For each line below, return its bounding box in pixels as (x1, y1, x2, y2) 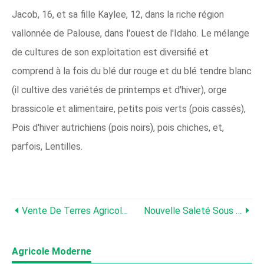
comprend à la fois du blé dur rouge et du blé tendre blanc (12, 65, 252, 77)
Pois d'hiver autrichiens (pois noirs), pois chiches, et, (12, 122, 224, 133)
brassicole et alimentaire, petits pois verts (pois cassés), (12, 103, 246, 114)
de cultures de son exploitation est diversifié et (12, 47, 209, 58)
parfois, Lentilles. (12, 141, 82, 152)
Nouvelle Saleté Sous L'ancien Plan (144, 205, 236, 216)
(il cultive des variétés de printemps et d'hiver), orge (12, 84, 227, 95)
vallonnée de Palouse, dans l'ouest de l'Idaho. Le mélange (12, 28, 249, 39)
